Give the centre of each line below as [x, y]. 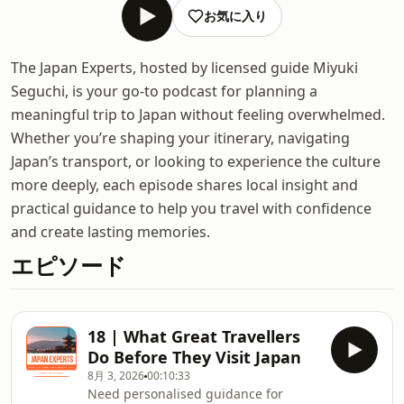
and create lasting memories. [110, 232]
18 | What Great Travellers [194, 336]
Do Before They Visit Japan [194, 357]
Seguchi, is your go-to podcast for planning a [164, 91]
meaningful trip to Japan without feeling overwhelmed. [198, 115]
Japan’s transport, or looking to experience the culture [196, 161]
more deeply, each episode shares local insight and [184, 185]
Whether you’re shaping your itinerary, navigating [180, 138]
